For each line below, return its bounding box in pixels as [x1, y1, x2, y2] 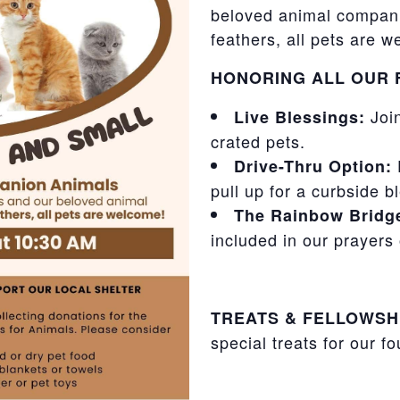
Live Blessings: [234, 105, 366, 129]
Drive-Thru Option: [234, 154, 393, 179]
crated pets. [211, 129, 306, 154]
